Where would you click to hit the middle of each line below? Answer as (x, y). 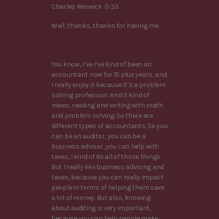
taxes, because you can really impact (108, 177)
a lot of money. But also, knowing (101, 197)
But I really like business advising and (108, 167)
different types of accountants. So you (109, 126)
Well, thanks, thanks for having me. (105, 26)
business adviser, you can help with (105, 146)
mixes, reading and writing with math (107, 105)
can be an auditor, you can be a (99, 136)
